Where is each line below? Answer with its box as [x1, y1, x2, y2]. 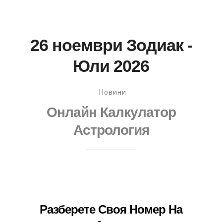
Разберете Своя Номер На [40, 203, 182, 216]
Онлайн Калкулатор [46, 105, 176, 120]
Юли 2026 [73, 56, 149, 75]
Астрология [73, 122, 149, 138]
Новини [99, 88, 126, 96]
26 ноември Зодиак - [30, 36, 192, 55]
